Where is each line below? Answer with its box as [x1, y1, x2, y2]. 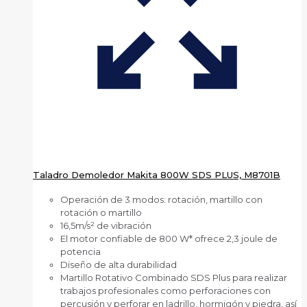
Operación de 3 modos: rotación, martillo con [60, 194, 262, 206]
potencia [60, 246, 101, 258]
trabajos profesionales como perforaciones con [60, 285, 271, 297]
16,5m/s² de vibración [60, 220, 151, 232]
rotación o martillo [60, 207, 142, 219]
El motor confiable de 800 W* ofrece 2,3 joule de [60, 233, 278, 245]
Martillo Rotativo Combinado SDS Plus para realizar [60, 272, 287, 284]
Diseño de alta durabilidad [60, 259, 177, 271]
